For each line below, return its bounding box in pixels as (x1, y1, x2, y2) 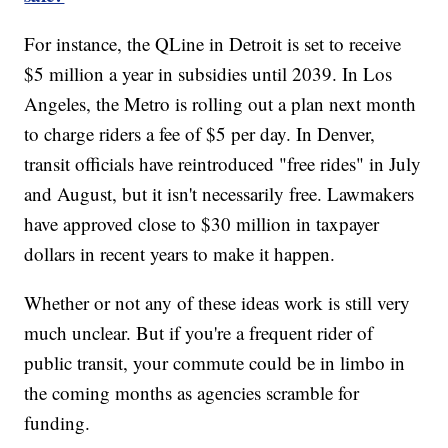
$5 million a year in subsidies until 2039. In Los (24, 60, 393, 86)
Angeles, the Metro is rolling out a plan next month (24, 90, 417, 116)
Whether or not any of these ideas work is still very (24, 289, 411, 315)
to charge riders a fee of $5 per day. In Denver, (24, 120, 376, 146)
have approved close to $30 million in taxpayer (24, 210, 380, 236)
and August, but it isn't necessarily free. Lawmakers (24, 180, 415, 206)
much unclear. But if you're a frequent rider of (24, 319, 374, 345)
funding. (24, 409, 91, 435)
